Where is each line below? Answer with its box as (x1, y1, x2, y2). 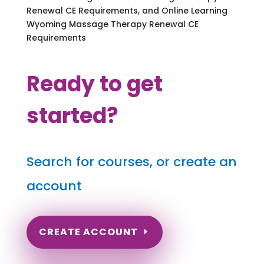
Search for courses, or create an (26, 152, 237, 171)
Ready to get (26, 68, 163, 99)
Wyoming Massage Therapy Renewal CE (26, 18, 199, 30)
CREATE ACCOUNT (38, 225, 138, 239)
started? (26, 100, 118, 131)
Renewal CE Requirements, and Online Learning (26, 4, 227, 16)
